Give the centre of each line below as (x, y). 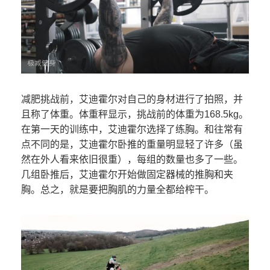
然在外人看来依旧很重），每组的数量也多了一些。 (132, 159)
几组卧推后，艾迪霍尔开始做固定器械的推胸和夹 (127, 174)
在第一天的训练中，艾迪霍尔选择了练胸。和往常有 (132, 129)
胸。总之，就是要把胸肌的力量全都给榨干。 (118, 189)
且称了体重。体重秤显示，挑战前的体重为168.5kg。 (135, 114)
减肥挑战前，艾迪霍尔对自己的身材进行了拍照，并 (132, 99)
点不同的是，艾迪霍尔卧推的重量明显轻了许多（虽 (132, 144)
